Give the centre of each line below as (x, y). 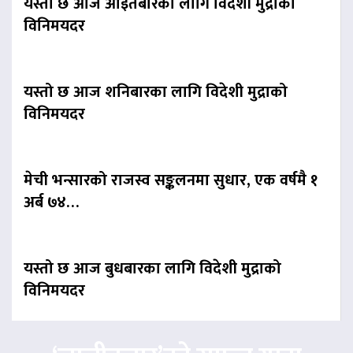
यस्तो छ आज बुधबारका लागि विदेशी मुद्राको (152, 269)
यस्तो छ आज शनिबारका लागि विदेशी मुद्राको (156, 93)
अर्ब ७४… (51, 203)
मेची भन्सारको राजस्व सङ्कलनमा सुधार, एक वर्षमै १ (171, 181)
